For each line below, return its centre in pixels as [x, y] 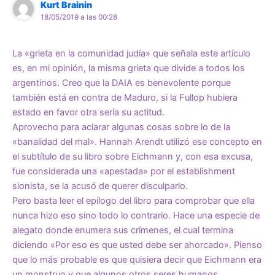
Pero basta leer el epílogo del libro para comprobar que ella [134, 200]
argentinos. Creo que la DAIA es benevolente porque [122, 83]
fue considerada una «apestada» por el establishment [124, 171]
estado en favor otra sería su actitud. [88, 112]
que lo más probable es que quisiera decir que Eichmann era [137, 259]
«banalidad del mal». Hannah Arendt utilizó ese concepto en [137, 141]
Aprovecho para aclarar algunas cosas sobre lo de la [121, 127]
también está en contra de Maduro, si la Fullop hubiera [125, 97]
